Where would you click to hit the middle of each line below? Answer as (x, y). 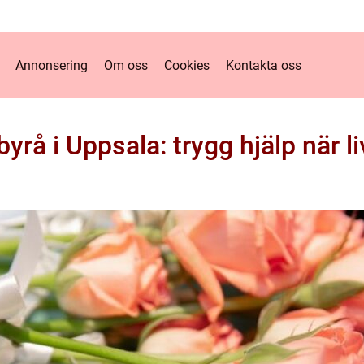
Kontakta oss (264, 65)
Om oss (126, 65)
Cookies (187, 65)
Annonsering (52, 65)
